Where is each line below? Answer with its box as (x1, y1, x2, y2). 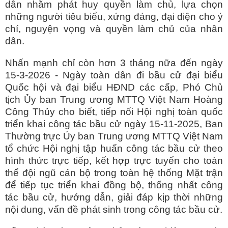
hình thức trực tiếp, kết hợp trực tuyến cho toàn (5, 155, 223, 166)
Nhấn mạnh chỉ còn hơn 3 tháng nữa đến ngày (5, 58, 223, 69)
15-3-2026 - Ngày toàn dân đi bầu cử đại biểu (5, 70, 223, 81)
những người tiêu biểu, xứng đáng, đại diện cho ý (5, 11, 223, 22)
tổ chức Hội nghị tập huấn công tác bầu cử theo (5, 143, 223, 154)
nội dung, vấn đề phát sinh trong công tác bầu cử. (5, 204, 222, 215)
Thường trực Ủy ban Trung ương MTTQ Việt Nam (5, 131, 223, 142)
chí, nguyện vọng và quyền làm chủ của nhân (5, 23, 223, 35)
